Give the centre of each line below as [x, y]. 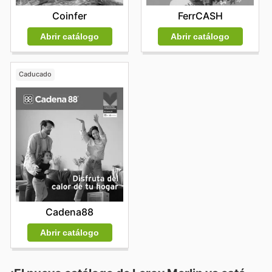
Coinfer [70, 15]
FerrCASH [200, 15]
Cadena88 [70, 212]
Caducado [35, 74]
